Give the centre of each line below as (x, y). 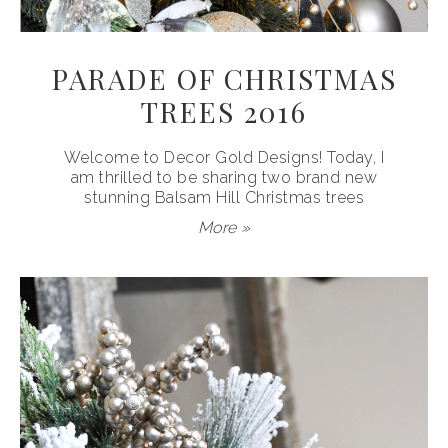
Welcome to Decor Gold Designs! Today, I (224, 158)
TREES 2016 (224, 112)
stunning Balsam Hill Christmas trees (224, 198)
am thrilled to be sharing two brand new (224, 178)
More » (224, 228)
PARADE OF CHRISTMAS (224, 79)
